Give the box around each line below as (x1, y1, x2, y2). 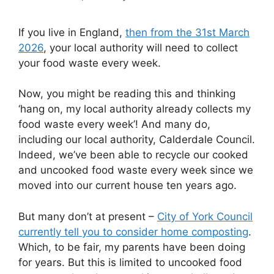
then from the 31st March (125, 26, 250, 39)
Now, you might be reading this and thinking (18, 87, 235, 100)
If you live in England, (18, 26, 125, 39)
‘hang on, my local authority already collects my (18, 103, 251, 115)
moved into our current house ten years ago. (18, 179, 237, 191)
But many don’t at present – (18, 210, 157, 223)
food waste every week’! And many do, (18, 118, 210, 130)
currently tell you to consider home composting (18, 225, 248, 238)
